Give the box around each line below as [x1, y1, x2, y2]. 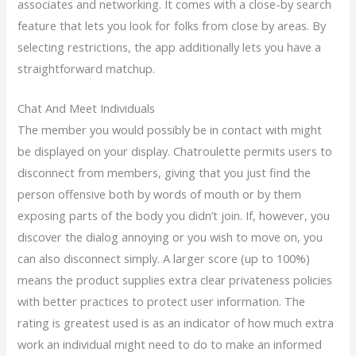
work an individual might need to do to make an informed [17, 336, 323, 353]
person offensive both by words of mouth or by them [17, 186, 302, 203]
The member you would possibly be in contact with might [17, 122, 323, 138]
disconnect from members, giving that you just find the [17, 164, 311, 181]
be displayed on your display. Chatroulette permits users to [17, 143, 333, 160]
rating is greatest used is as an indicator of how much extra [17, 315, 335, 331]
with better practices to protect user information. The [17, 293, 306, 310]
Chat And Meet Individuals [17, 100, 156, 117]
